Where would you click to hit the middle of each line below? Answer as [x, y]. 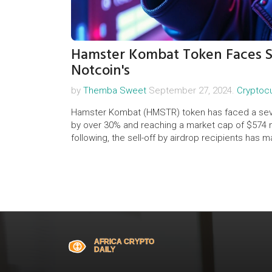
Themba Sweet [115, 90]
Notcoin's [100, 70]
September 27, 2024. [192, 90]
